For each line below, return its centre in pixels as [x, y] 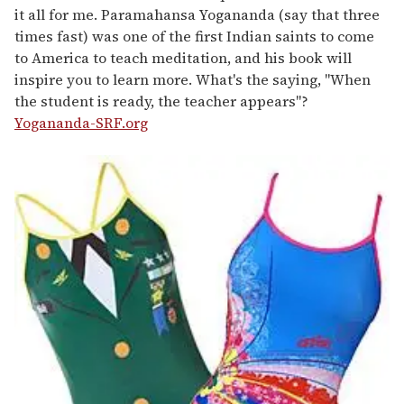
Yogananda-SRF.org [81, 123]
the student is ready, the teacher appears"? [161, 101]
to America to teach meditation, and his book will [183, 58]
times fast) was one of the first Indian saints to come [194, 37]
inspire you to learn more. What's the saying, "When [193, 80]
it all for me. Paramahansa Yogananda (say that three [197, 15]
